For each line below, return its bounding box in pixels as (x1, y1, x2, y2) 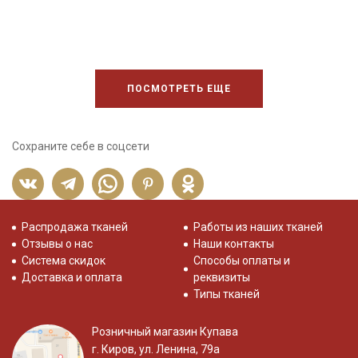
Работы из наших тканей (193, 221, 323, 234)
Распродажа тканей (22, 221, 128, 234)
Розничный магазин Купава (92, 325, 238, 339)
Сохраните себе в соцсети (12, 140, 149, 153)
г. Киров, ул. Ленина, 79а (92, 343, 220, 356)
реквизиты (193, 271, 250, 284)
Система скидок (22, 254, 105, 268)
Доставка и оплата (22, 271, 122, 284)
